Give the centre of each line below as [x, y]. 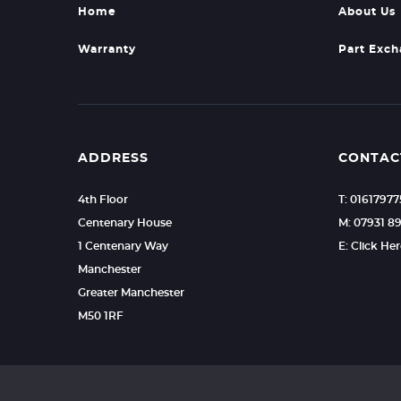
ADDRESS [113, 158]
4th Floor [103, 200]
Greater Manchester [131, 293]
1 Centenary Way [123, 246]
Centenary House [125, 223]
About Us [367, 12]
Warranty [107, 49]
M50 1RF [101, 316]
